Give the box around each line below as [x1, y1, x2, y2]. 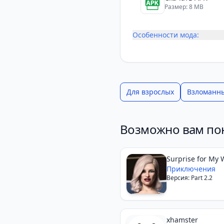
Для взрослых [126, 87, 174, 96]
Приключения [166, 164, 215, 173]
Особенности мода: [132, 30, 199, 39]
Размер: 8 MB [164, 2, 203, 11]
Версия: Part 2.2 [166, 173, 212, 182]
